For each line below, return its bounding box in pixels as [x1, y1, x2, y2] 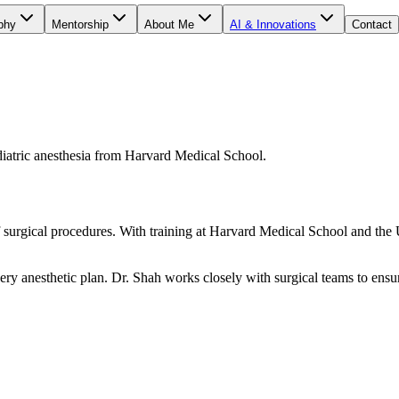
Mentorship [52, 18, 109, 31]
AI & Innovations [230, 18, 316, 31]
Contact [352, 18, 392, 31]
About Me [144, 18, 194, 31]
